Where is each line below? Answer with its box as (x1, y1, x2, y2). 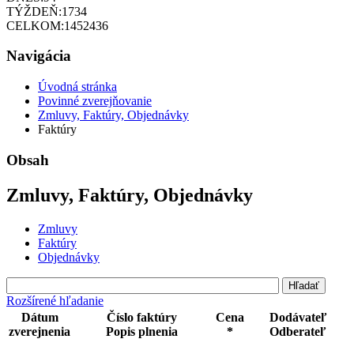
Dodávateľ (269, 310, 327, 324)
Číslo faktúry (106, 310, 177, 324)
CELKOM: (6, 18, 64, 32)
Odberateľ (269, 324, 326, 338)
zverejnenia (9, 324, 70, 338)
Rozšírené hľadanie (6, 293, 104, 307)
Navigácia (6, 47, 71, 65)
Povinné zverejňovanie (38, 94, 152, 108)
